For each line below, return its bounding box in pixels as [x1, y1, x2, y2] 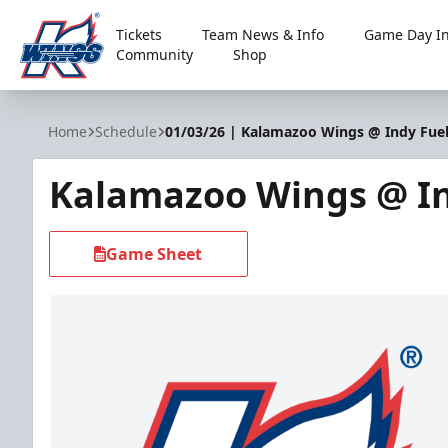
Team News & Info [202, 25, 325, 44]
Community [116, 45, 194, 64]
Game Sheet [106, 243, 203, 265]
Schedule [95, 122, 157, 141]
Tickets [116, 25, 163, 44]
